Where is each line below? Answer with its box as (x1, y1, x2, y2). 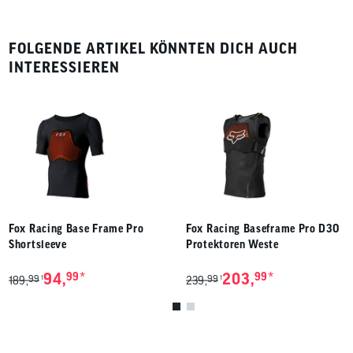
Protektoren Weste (186, 237, 279, 251)
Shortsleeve (9, 237, 67, 251)
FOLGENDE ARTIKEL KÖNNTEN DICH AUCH (9, 39, 298, 58)
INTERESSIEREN (9, 58, 120, 76)
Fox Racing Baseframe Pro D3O (186, 221, 340, 235)
